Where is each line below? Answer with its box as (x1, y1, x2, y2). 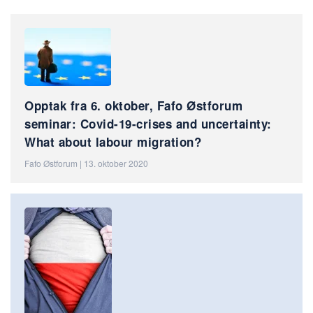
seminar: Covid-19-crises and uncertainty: (24, 115, 272, 132)
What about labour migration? (24, 133, 201, 150)
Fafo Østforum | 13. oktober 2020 (24, 156, 148, 169)
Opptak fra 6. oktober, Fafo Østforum (24, 96, 242, 114)
